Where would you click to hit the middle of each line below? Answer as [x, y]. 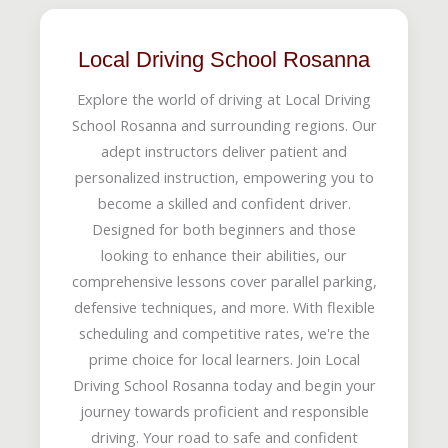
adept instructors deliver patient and [224, 151]
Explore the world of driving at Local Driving [224, 99]
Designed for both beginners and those [224, 229]
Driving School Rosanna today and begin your [224, 385]
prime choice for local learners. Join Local [224, 359]
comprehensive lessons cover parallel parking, [224, 281]
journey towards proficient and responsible [224, 411]
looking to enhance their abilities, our [224, 255]
